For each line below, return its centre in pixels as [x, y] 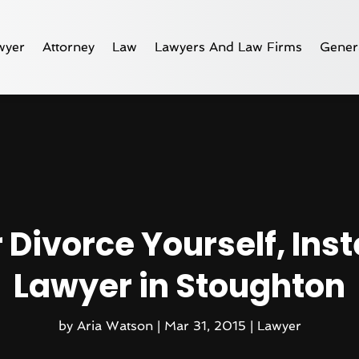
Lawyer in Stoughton [179, 286]
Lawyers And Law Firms [229, 46]
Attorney [69, 46]
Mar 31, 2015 [205, 325]
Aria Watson [115, 325]
